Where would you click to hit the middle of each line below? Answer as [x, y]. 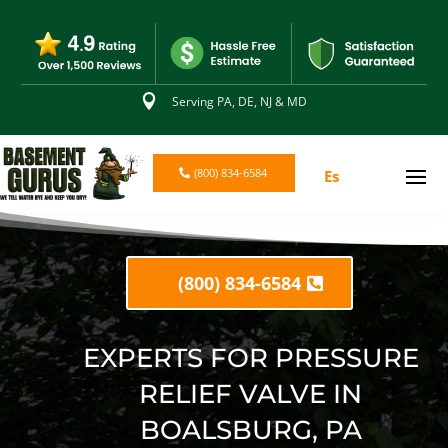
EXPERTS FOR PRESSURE [250, 358]
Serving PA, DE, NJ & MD [240, 101]
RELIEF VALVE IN [251, 394]
